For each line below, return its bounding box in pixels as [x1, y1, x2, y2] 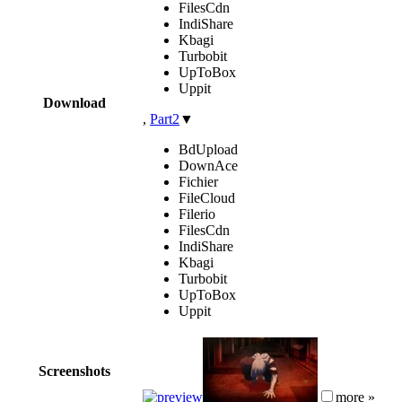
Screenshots [39, 363, 110, 379]
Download [43, 94, 106, 110]
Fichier [179, 173, 218, 189]
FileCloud [179, 189, 235, 205]
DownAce [179, 157, 238, 173]
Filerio [179, 205, 215, 222]
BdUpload [179, 141, 238, 157]
